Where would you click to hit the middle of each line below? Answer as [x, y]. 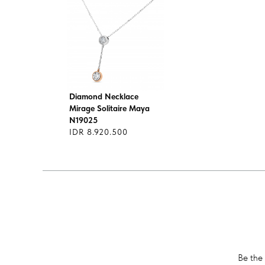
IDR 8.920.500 [98, 132]
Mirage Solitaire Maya [109, 108]
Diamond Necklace [104, 96]
